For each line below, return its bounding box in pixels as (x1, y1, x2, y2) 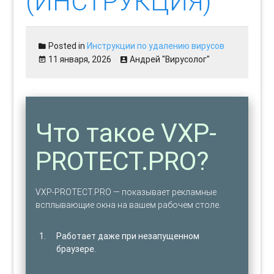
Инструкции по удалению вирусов (87, 40, 225, 51)
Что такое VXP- (35, 117, 217, 149)
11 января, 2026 (48, 53, 112, 65)
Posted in (46, 40, 87, 51)
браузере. (56, 243, 97, 254)
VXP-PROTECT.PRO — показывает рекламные (35, 186, 217, 198)
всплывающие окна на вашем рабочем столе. (35, 199, 221, 210)
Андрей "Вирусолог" (130, 53, 210, 65)
